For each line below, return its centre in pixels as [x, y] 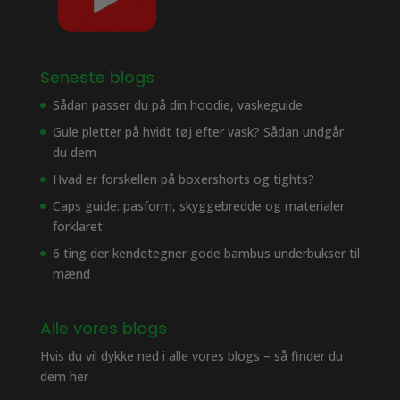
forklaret [77, 226]
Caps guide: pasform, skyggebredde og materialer [198, 205]
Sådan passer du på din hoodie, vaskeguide [177, 104]
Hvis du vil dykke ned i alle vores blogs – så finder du [191, 355]
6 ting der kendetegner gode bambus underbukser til [206, 253]
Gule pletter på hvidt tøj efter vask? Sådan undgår [198, 131]
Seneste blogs [97, 77]
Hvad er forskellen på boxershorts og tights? [183, 179]
